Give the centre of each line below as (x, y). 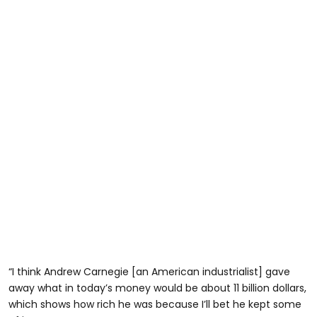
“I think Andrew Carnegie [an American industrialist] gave (149, 272)
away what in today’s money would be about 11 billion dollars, (157, 288)
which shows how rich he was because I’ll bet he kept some (155, 305)
